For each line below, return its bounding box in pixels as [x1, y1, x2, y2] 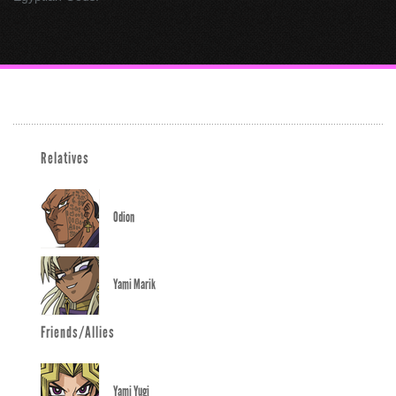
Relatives [41, 148, 89, 168]
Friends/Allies [41, 322, 115, 342]
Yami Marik [113, 276, 156, 293]
